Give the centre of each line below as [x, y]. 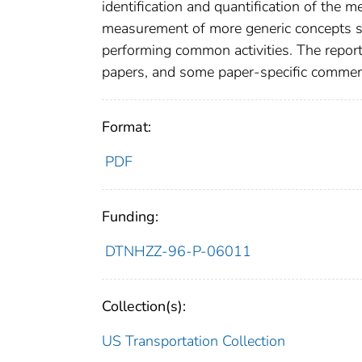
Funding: [130, 216]
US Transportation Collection [194, 341]
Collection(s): [144, 306]
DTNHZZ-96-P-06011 [178, 251]
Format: [126, 126]
